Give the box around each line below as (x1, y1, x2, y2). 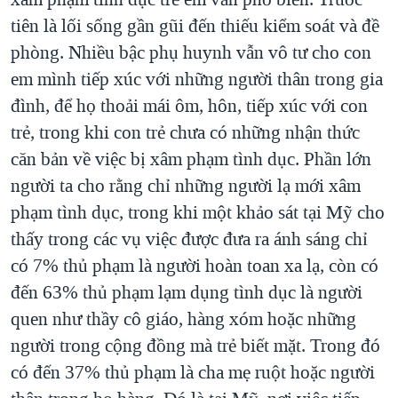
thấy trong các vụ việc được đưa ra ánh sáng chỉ (11, 226, 368, 251)
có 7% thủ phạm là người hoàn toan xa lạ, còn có (11, 252, 378, 278)
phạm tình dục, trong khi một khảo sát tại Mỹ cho (11, 199, 385, 225)
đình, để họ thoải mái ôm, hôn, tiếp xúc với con (11, 92, 368, 118)
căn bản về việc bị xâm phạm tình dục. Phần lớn (11, 146, 371, 171)
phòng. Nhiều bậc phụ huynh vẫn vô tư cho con (11, 39, 371, 65)
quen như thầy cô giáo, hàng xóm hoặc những (11, 306, 356, 331)
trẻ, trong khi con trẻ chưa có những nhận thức (11, 119, 360, 145)
